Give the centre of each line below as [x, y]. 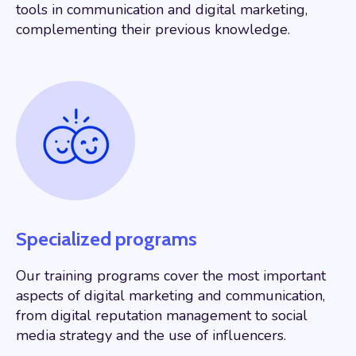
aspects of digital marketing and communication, [170, 295]
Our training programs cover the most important [171, 275]
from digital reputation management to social [162, 315]
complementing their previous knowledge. [153, 29]
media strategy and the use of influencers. [151, 335]
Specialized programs [106, 238]
